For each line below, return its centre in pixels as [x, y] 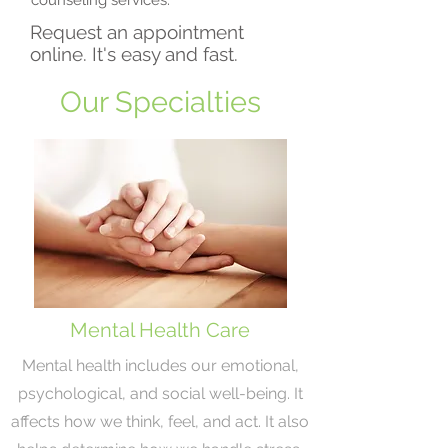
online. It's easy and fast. [134, 54]
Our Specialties [160, 102]
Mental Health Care [160, 330]
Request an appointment [139, 32]
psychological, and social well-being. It [160, 393]
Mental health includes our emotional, [160, 365]
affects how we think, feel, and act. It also [160, 421]
